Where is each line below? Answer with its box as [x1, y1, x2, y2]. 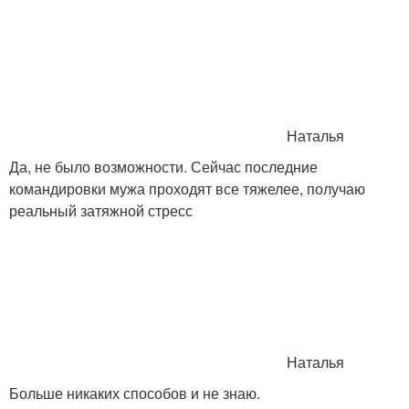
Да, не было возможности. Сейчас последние [9, 156, 318, 177]
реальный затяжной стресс [9, 200, 193, 221]
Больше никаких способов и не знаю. [9, 383, 260, 404]
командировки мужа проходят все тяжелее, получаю [9, 178, 365, 199]
